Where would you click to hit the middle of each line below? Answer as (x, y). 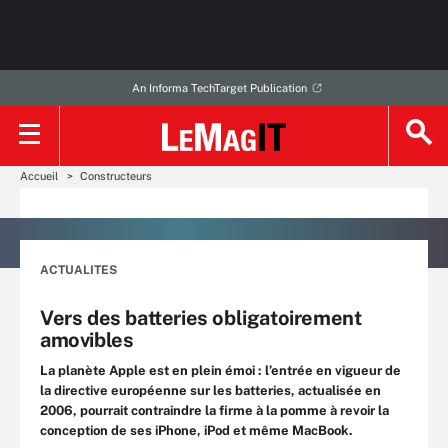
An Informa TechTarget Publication (219, 88)
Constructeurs (116, 176)
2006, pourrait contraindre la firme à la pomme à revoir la (214, 410)
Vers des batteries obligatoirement (201, 318)
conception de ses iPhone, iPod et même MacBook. (196, 430)
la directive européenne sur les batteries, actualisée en (210, 390)
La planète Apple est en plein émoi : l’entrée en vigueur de (220, 370)
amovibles (87, 340)
